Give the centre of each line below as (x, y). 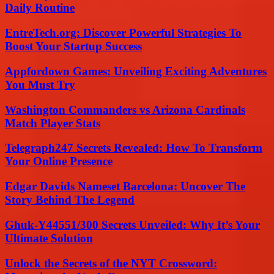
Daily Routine (40, 8)
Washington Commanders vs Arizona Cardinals (125, 109)
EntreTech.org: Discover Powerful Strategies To (123, 33)
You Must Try (40, 84)
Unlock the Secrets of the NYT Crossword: (111, 263)
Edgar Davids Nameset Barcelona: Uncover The (125, 187)
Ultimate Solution (49, 238)
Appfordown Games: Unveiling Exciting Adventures (136, 71)
